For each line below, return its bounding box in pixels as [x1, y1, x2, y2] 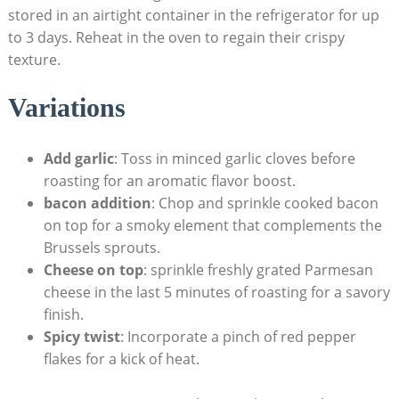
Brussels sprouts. [43, 238, 160, 258]
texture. [7, 50, 61, 70]
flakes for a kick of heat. [43, 349, 199, 370]
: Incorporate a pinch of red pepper [119, 327, 356, 347]
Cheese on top [43, 260, 143, 281]
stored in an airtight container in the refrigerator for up [7, 5, 379, 26]
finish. [43, 305, 84, 325]
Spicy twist [43, 327, 120, 347]
